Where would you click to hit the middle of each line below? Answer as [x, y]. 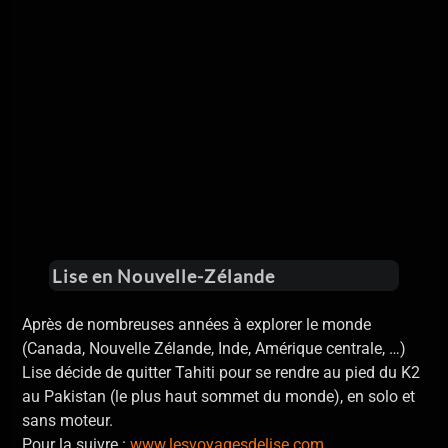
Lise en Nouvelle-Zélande [164, 275]
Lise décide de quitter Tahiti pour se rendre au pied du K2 [221, 373]
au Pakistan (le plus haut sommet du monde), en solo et [219, 397]
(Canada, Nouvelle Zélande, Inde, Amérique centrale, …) [214, 349]
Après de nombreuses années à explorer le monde [197, 325]
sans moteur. [68, 421]
